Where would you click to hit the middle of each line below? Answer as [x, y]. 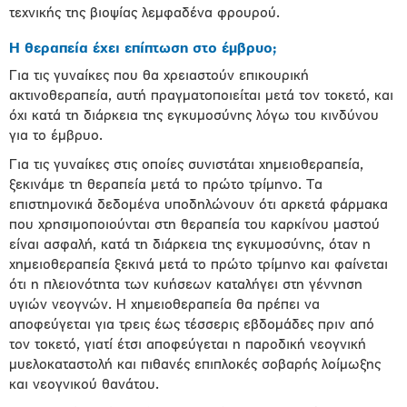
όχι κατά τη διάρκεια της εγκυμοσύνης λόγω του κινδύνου [194, 116]
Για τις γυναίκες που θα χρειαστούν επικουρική [159, 76]
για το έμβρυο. [56, 136]
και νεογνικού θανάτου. [84, 385]
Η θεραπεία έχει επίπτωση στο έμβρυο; [143, 49]
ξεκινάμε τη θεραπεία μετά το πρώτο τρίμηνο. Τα [166, 185]
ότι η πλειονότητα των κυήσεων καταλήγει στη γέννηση [186, 285]
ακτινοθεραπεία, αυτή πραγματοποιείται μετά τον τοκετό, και [201, 96]
